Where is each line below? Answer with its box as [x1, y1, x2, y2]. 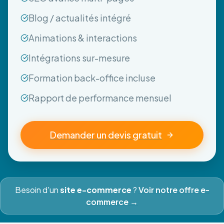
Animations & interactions [28, 31, 137, 43]
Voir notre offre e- [138, 184, 209, 195]
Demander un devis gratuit [50, 128, 162, 140]
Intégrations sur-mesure [28, 51, 130, 63]
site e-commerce [59, 184, 131, 195]
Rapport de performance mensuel [28, 91, 171, 103]
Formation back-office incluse [28, 71, 155, 83]
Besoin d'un [14, 184, 60, 195]
